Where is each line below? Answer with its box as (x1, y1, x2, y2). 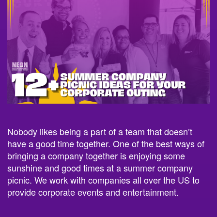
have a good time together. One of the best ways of (7, 136, 204, 149)
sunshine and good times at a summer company (7, 160, 193, 173)
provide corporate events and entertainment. (7, 185, 181, 198)
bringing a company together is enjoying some (7, 148, 185, 161)
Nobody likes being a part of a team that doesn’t (7, 124, 192, 137)
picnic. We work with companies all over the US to (7, 172, 200, 186)
